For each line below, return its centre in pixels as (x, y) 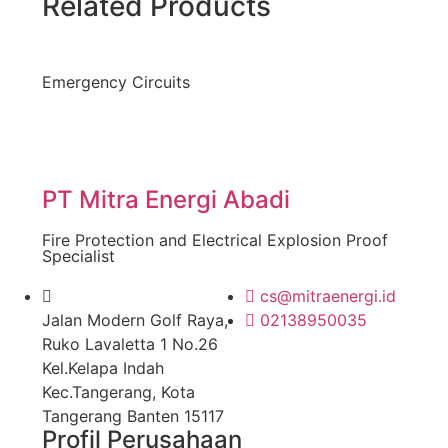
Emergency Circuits (116, 82)
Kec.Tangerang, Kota (118, 392)
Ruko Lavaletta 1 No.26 (130, 344)
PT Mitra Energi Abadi (166, 200)
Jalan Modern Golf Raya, (135, 320)
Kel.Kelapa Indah (103, 368)
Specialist (78, 256)
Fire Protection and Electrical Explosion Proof (215, 240)
